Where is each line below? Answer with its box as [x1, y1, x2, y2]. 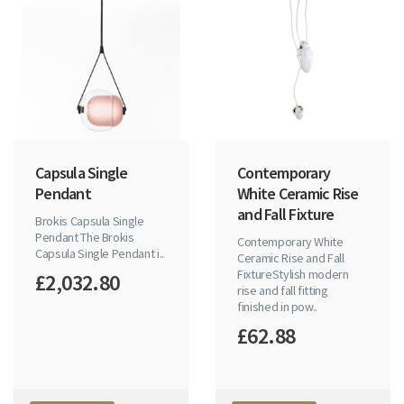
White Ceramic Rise [237, 182, 359, 204]
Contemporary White [237, 233, 344, 250]
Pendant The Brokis [35, 228, 134, 245]
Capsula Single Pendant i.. [35, 244, 164, 262]
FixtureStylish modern [237, 265, 349, 282]
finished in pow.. [237, 298, 318, 315]
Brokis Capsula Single [35, 212, 144, 229]
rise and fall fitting [237, 281, 328, 298]
